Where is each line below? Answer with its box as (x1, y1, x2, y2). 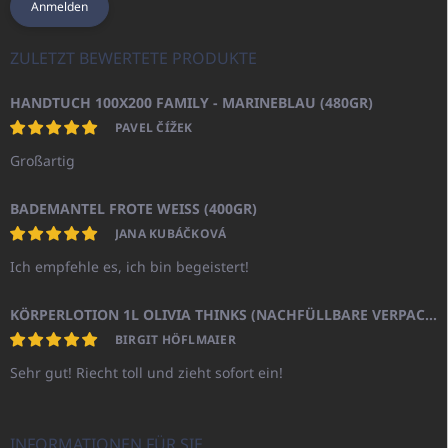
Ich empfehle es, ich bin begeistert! (10, 256, 249, 276)
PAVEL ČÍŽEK (115, 118, 193, 136)
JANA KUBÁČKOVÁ (115, 224, 227, 242)
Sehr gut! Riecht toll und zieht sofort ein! (10, 362, 283, 382)
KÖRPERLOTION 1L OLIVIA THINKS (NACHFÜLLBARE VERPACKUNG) (425, 304, 437, 324)
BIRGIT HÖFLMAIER (115, 330, 236, 348)
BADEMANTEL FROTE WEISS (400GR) (10, 198, 257, 218)
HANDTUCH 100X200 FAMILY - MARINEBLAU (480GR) (10, 92, 373, 112)
